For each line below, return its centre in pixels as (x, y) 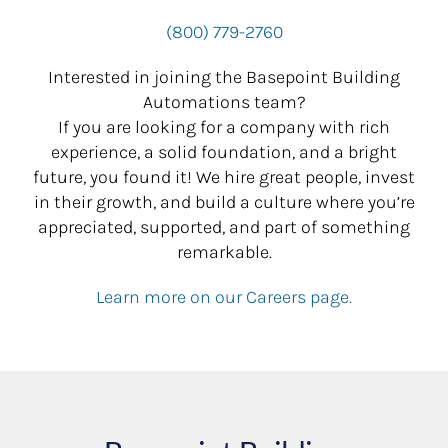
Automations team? (224, 101)
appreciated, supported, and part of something (224, 226)
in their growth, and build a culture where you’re (224, 201)
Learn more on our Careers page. (224, 296)
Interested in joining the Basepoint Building (224, 76)
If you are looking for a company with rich (224, 126)
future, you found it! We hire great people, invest (224, 176)
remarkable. (224, 251)
